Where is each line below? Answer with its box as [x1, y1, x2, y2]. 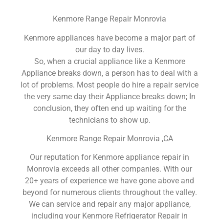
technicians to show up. [68, 115, 151, 125]
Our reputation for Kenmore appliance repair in [30, 153, 189, 162]
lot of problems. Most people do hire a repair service [21, 80, 198, 89]
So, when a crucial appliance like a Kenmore [34, 56, 185, 66]
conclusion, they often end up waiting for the [33, 103, 186, 113]
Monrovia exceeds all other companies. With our [27, 164, 192, 174]
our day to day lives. [75, 44, 144, 54]
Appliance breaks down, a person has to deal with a [21, 68, 198, 78]
